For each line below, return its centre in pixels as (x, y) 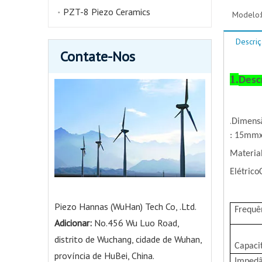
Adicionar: (74, 223)
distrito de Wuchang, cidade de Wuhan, (128, 239)
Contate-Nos (98, 56)
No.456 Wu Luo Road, (137, 223)
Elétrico (244, 172)
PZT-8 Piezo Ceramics (107, 12)
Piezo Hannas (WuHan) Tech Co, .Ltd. (125, 206)
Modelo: (247, 15)
